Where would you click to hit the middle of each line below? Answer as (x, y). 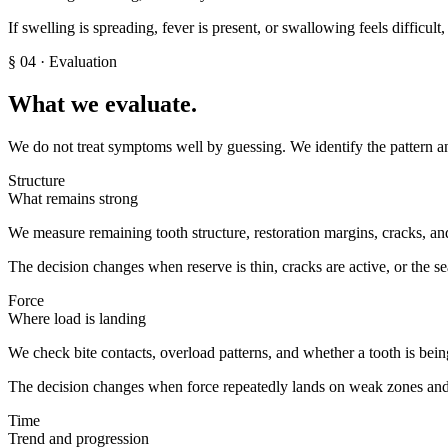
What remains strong (73, 198)
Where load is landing (77, 318)
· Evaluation (76, 61)
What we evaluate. (102, 103)
